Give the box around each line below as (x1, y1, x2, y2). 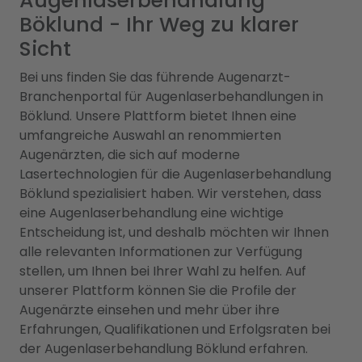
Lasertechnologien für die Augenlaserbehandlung (19, 165, 331, 184)
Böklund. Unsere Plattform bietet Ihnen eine (19, 107, 297, 126)
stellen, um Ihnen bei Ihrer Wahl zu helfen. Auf (19, 262, 306, 281)
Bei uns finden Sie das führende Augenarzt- (19, 68, 291, 87)
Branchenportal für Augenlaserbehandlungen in (19, 87, 323, 107)
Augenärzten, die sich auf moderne (19, 145, 240, 165)
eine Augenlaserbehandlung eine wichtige (19, 204, 284, 223)
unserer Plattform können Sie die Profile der (19, 281, 297, 301)
